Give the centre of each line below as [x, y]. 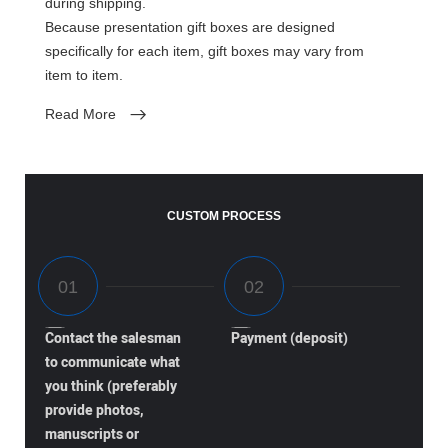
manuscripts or [92, 434]
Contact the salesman [113, 338]
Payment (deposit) [289, 338]
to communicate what [113, 362]
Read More [81, 114]
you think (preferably [111, 386]
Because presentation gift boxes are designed [190, 27]
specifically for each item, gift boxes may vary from [205, 51]
